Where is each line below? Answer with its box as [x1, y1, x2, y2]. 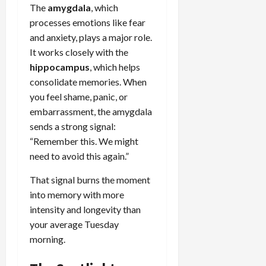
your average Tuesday [30, 218, 119, 230]
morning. [30, 233, 65, 245]
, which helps [90, 61, 140, 72]
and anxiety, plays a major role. [30, 31, 152, 43]
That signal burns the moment [30, 173, 150, 185]
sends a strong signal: [30, 120, 116, 132]
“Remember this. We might [30, 135, 138, 147]
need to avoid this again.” [30, 150, 129, 161]
